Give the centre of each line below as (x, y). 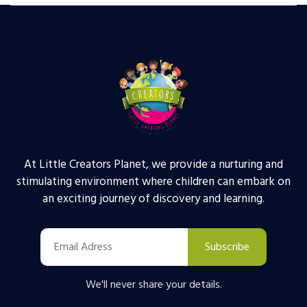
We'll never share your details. (153, 285)
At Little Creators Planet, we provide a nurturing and (153, 164)
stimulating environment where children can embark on (153, 182)
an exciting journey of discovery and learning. (153, 199)
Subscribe (227, 248)
